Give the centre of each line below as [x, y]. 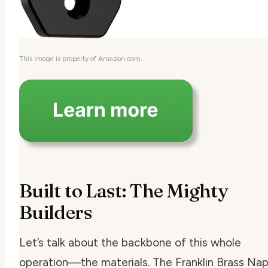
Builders [56, 212]
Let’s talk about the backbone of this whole [130, 242]
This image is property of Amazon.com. [81, 58]
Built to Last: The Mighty [123, 190]
